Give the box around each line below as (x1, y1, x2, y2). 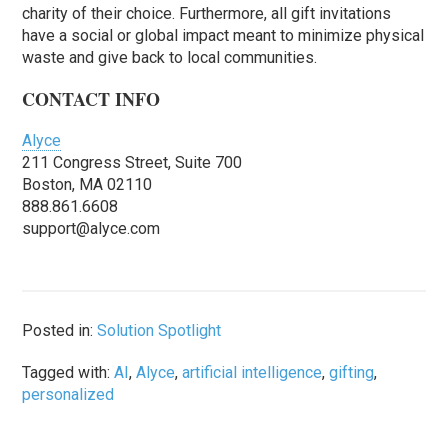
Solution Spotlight (97, 321, 222, 341)
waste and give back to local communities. (22, 48, 318, 68)
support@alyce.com (22, 219, 161, 239)
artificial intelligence (182, 363, 323, 383)
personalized (22, 385, 115, 405)
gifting (329, 363, 375, 383)
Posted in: (22, 321, 98, 341)
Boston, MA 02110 (22, 175, 153, 195)
